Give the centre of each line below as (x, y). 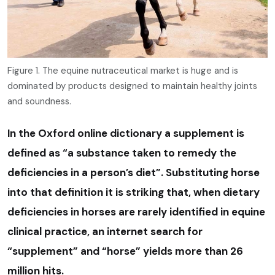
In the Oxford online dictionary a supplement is (126, 134)
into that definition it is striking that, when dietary (134, 192)
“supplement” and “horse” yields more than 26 (125, 251)
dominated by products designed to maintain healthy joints (132, 86)
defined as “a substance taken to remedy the (122, 153)
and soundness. (39, 102)
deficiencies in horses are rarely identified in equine (136, 212)
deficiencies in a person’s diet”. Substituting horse (134, 173)
